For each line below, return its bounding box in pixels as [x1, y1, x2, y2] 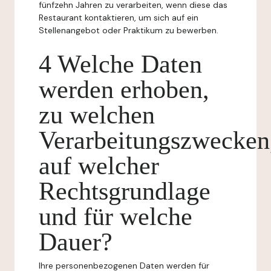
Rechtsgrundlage [39, 177, 211, 205]
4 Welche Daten [39, 50, 202, 78]
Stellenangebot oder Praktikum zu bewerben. [39, 25, 218, 36]
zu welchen [39, 101, 155, 129]
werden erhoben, [39, 76, 209, 103]
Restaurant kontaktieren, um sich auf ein [39, 12, 198, 23]
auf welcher [39, 152, 159, 180]
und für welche [39, 203, 192, 230]
